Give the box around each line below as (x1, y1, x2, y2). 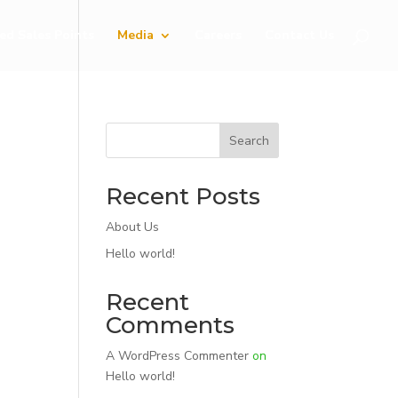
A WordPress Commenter (106, 347, 250, 364)
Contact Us (265, 27, 334, 44)
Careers (195, 27, 242, 44)
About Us (106, 219, 160, 235)
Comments (106, 311, 235, 339)
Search (228, 131, 269, 149)
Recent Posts (106, 182, 261, 211)
